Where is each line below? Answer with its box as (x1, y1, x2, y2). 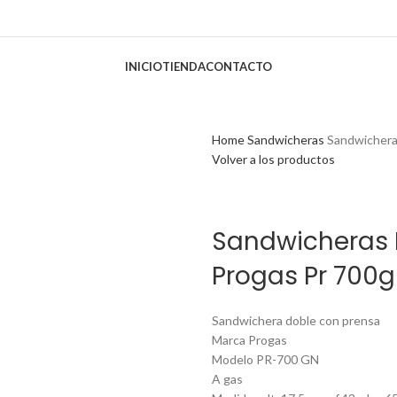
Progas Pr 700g (212, 259, 395, 293)
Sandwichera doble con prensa (212, 313, 380, 328)
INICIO (125, 59, 162, 74)
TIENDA (162, 59, 206, 74)
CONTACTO (206, 59, 272, 74)
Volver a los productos (212, 152, 335, 167)
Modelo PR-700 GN (212, 352, 319, 367)
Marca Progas (212, 332, 287, 347)
